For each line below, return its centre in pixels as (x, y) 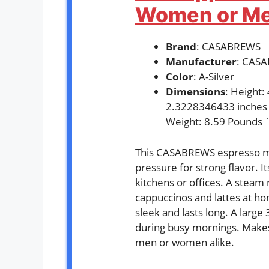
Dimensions (195, 92)
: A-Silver (214, 77)
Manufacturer (201, 62)
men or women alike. (185, 242)
